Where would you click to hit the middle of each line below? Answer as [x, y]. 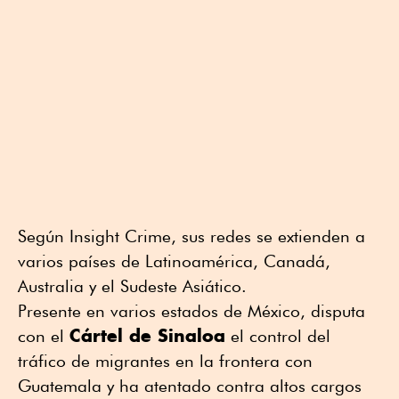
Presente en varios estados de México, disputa [191, 311]
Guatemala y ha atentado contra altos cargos [190, 386]
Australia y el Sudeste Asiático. [132, 286]
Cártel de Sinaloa [147, 336]
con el [44, 336]
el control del [278, 336]
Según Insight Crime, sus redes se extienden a [191, 236]
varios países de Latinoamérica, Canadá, [174, 261]
